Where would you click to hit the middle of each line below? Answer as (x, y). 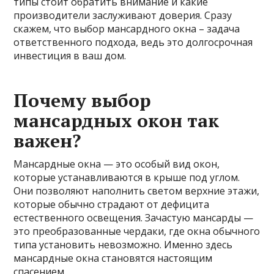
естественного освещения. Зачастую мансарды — (134, 217)
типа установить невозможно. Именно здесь (123, 244)
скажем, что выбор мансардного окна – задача (127, 28)
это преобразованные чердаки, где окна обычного (137, 231)
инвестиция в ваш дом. (70, 55)
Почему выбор (83, 100)
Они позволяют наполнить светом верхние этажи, (137, 191)
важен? (47, 140)
